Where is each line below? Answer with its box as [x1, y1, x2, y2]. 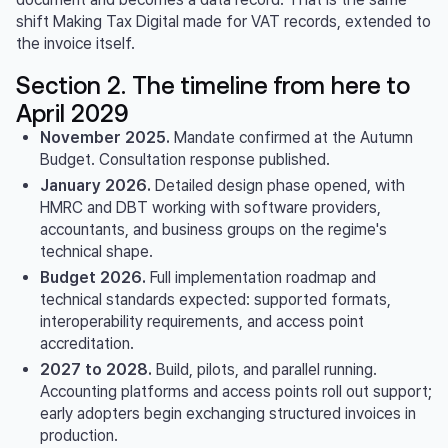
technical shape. [40, 241, 153, 261]
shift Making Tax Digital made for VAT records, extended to [16, 11, 431, 31]
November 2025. [40, 127, 170, 147]
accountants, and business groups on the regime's [40, 219, 387, 239]
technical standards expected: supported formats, [40, 289, 391, 309]
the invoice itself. [16, 33, 135, 53]
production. [40, 425, 118, 445]
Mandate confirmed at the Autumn [170, 127, 413, 147]
